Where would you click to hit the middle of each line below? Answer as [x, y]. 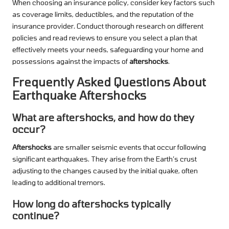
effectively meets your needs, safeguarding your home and [108, 49]
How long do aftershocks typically [91, 203]
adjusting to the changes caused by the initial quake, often [105, 170]
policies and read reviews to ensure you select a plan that [105, 37]
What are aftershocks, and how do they [103, 117]
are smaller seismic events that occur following [129, 147]
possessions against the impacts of [71, 61]
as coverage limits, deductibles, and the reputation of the [103, 14]
